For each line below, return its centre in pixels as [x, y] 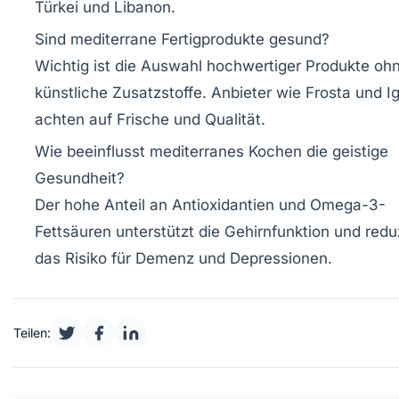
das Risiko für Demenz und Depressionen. [183, 258]
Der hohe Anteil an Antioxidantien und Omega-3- [210, 204]
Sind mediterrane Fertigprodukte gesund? [182, 39]
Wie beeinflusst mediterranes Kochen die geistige [212, 151]
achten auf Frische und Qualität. [150, 119]
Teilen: [32, 332]
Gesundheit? [80, 178]
